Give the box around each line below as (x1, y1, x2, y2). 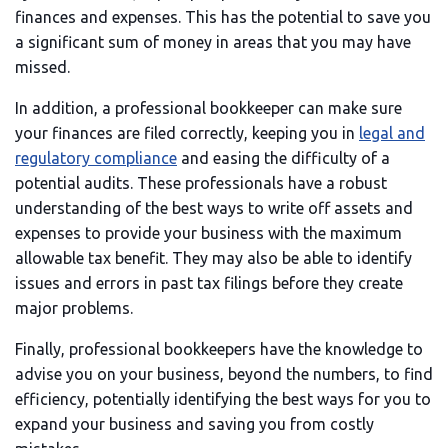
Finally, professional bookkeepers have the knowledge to (15, 340, 423, 358)
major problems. (15, 299, 133, 317)
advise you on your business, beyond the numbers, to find (15, 365, 433, 383)
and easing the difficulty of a (177, 149, 390, 167)
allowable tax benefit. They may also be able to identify (15, 249, 412, 267)
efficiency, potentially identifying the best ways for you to (15, 390, 431, 408)
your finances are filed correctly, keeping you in (15, 124, 359, 142)
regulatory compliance (15, 149, 177, 167)
